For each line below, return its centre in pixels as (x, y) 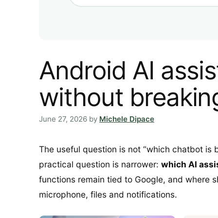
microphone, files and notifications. (108, 194)
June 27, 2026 (63, 119)
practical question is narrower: (100, 164)
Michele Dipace (127, 119)
